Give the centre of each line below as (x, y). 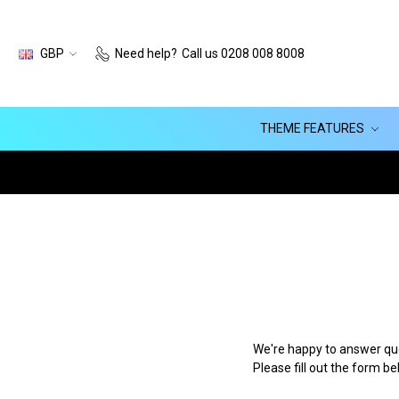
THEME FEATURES (314, 128)
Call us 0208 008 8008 (243, 53)
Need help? (146, 53)
